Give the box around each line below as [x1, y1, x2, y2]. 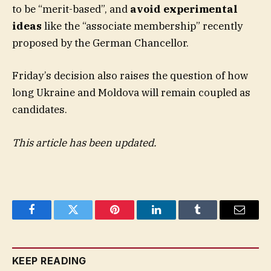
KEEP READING [12, 254, 87, 267]
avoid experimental [130, 2, 238, 16]
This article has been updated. [12, 135, 157, 149]
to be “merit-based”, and [12, 2, 130, 16]
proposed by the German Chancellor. [12, 36, 189, 50]
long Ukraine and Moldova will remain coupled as [12, 86, 250, 100]
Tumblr [197, 213, 229, 224]
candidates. [12, 103, 67, 117]
